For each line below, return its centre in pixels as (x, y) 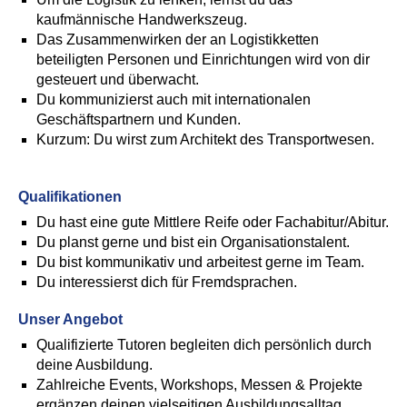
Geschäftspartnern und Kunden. (139, 119)
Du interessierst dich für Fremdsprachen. (167, 282)
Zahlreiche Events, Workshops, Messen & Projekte (199, 385)
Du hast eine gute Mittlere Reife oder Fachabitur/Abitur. (213, 222)
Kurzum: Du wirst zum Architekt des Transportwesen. (205, 139)
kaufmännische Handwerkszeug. (142, 20)
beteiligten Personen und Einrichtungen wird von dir (203, 60)
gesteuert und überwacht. (118, 79)
